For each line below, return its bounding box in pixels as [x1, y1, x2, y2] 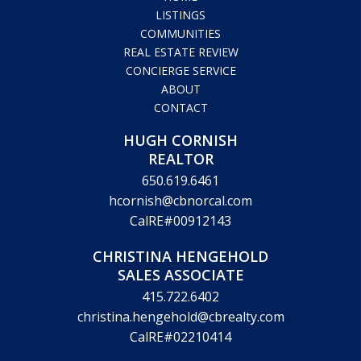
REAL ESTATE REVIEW [122, 259, 239, 275]
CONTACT [153, 314, 208, 330]
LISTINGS [156, 222, 205, 238]
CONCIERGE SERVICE [125, 277, 236, 293]
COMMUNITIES [140, 240, 221, 256]
